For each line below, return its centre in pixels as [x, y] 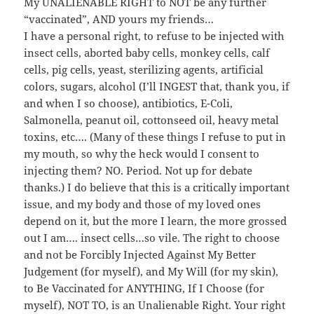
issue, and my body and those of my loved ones [143, 204]
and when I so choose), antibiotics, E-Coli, [129, 103]
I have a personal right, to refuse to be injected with [155, 36]
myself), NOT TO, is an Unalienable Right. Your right [155, 305]
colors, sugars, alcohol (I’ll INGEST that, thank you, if [157, 87]
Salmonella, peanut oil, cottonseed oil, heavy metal [152, 120]
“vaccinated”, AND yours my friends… [119, 19]
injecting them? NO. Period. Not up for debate [138, 171]
